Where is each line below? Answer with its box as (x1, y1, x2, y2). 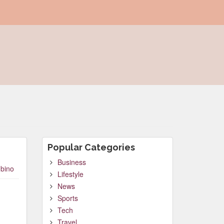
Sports (57, 193, 78, 203)
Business (57, 157, 86, 167)
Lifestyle (57, 169, 83, 179)
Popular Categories (47, 142, 135, 152)
